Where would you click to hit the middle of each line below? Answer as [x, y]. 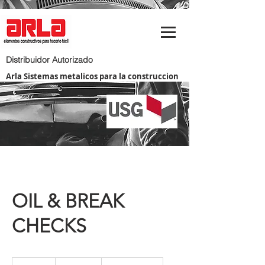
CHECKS [49, 226]
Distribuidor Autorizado [49, 60]
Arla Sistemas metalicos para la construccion [92, 76]
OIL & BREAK [68, 201]
